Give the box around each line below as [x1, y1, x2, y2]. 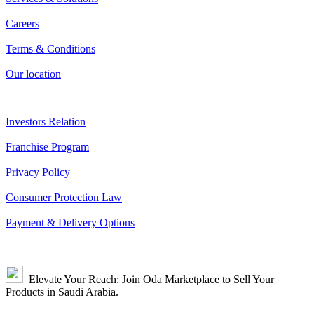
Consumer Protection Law [6, 191, 122, 203]
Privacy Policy [6, 166, 70, 178]
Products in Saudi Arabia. [6, 286, 118, 298]
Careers [6, 18, 39, 29]
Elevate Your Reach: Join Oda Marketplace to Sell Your [23, 273, 274, 285]
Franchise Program [6, 141, 89, 153]
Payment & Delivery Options [6, 217, 135, 228]
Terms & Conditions [6, 43, 95, 55]
